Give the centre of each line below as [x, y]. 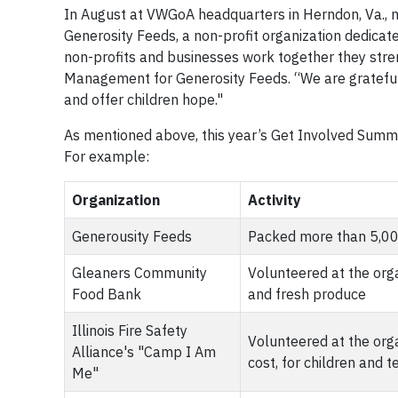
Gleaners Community [139, 273]
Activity [275, 200]
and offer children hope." [143, 99]
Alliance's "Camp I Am [144, 352]
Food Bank [107, 294]
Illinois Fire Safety [130, 330]
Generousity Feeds [132, 236]
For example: [110, 156]
